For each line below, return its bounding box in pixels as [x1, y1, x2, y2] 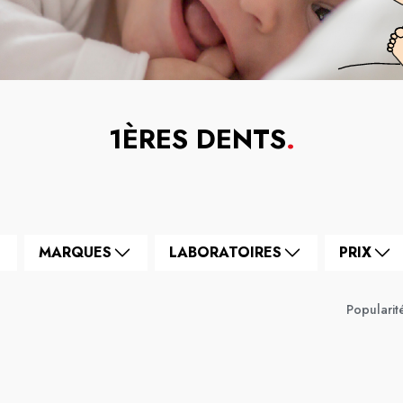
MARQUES [39, 242, 112, 263]
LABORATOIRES [169, 242, 282, 263]
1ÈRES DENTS [108, 120, 286, 158]
